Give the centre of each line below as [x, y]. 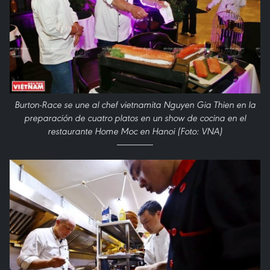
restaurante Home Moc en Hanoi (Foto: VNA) [135, 131]
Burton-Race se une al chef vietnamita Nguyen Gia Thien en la [135, 104]
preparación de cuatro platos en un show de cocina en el [135, 118]
